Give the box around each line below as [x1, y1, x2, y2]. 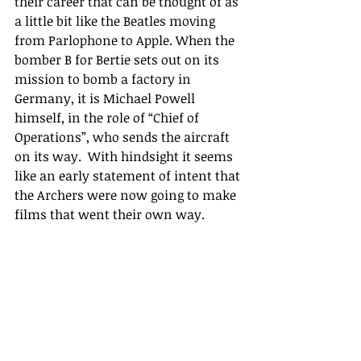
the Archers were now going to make [15, 186, 239, 205]
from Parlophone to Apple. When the [15, 31, 238, 50]
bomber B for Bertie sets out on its [15, 51, 222, 69]
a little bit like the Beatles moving [15, 12, 218, 31]
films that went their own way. [15, 205, 205, 224]
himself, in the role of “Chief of [15, 109, 202, 127]
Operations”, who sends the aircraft [15, 128, 233, 147]
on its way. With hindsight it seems [15, 147, 236, 166]
